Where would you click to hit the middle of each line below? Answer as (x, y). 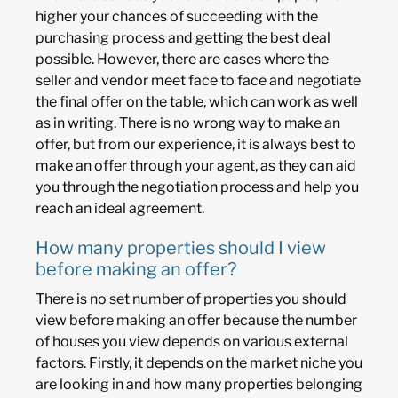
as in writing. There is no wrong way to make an (188, 123)
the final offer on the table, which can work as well (197, 102)
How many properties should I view (181, 248)
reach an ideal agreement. (120, 209)
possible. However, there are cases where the (182, 60)
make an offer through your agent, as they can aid (196, 166)
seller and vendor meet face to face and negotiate (198, 81)
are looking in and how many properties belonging (199, 385)
